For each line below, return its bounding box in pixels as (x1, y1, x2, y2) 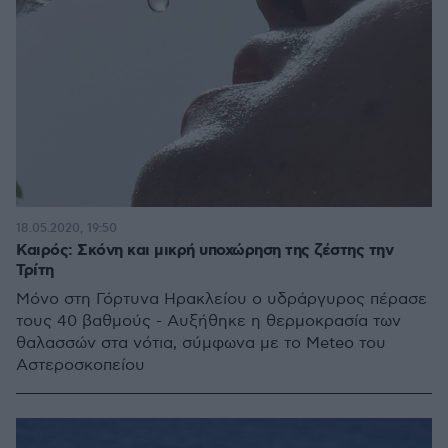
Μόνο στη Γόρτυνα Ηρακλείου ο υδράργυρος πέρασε (16, 290, 427, 309)
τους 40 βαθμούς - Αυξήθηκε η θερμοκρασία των (16, 312, 401, 331)
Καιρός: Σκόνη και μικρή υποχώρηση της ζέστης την (16, 240, 393, 261)
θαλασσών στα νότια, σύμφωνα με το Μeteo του (16, 334, 386, 353)
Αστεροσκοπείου (16, 356, 147, 375)
